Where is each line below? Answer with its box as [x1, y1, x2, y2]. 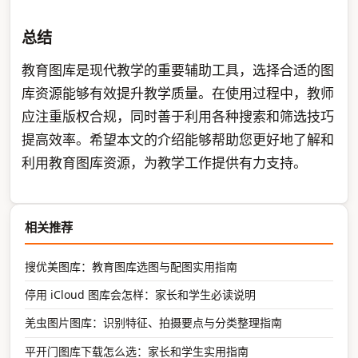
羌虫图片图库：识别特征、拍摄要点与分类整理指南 [25, 315, 283, 331]
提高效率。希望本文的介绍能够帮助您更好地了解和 [21, 130, 334, 149]
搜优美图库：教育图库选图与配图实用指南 [25, 258, 238, 274]
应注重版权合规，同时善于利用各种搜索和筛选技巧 [21, 107, 334, 126]
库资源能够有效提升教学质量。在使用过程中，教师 [21, 84, 334, 103]
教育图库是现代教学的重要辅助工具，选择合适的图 [21, 61, 334, 80]
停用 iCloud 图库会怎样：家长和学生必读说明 [25, 287, 257, 303]
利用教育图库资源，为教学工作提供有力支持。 [21, 153, 307, 173]
